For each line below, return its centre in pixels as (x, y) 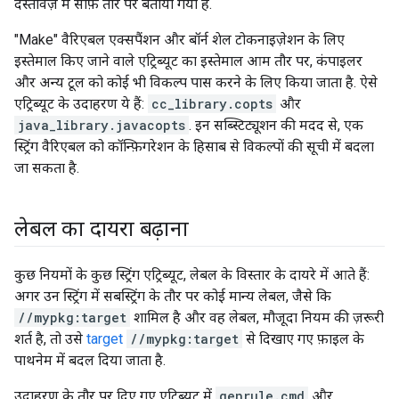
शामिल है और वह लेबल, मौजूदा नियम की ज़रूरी (257, 318)
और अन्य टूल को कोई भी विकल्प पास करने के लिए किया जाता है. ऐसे (196, 82)
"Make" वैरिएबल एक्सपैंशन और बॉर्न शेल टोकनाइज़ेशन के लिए (179, 40)
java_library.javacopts (102, 125)
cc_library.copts (212, 104)
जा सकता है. (47, 168)
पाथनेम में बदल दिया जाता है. (90, 360)
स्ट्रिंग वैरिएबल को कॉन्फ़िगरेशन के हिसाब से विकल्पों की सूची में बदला (194, 147)
